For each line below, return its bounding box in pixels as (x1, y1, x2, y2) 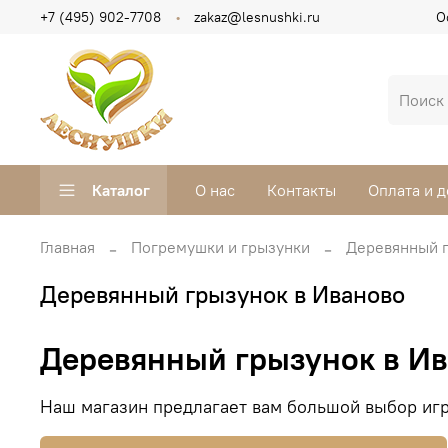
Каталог (92, 180, 150, 201)
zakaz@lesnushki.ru (194, 7, 320, 26)
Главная (40, 237, 95, 258)
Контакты (267, 180, 336, 201)
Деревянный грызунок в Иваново (40, 278, 405, 309)
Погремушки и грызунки (131, 237, 310, 258)
